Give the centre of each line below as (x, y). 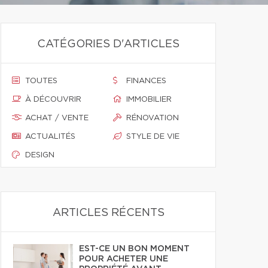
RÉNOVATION (153, 118)
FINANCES (146, 81)
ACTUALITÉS (50, 137)
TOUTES (41, 81)
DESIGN (40, 155)
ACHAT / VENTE (57, 118)
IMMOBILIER (149, 100)
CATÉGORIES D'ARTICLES (108, 44)
